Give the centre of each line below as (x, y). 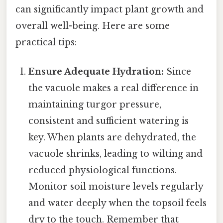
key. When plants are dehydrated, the (112, 137)
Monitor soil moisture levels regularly (116, 186)
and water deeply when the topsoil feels (118, 203)
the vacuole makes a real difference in (114, 88)
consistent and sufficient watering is (109, 121)
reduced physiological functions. (103, 170)
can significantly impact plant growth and (110, 9)
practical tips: (46, 42)
